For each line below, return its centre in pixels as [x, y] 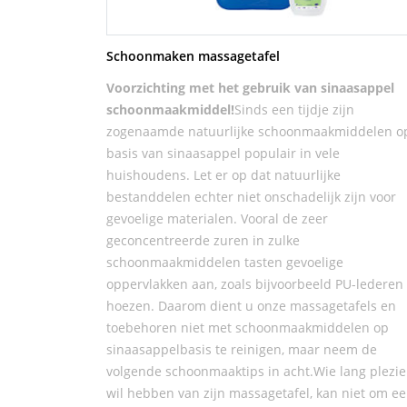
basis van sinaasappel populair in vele [223, 153]
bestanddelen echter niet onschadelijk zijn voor [251, 196]
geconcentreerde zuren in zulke [203, 240]
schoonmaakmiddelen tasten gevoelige [225, 262]
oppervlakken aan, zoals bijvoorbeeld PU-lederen [255, 283]
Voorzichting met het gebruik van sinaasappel [250, 87]
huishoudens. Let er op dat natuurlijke [223, 174]
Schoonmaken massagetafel [193, 55]
